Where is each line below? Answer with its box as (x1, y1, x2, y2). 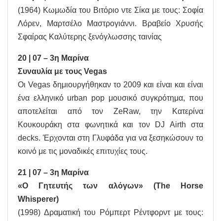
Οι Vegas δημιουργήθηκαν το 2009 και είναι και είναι (18, 80, 203, 89)
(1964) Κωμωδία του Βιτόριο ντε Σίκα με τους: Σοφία (18, 6, 203, 15)
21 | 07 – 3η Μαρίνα (18, 168, 89, 177)
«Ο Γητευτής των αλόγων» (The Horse (18, 182, 203, 190)
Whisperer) (18, 195, 59, 204)
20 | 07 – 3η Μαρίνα (18, 54, 89, 63)
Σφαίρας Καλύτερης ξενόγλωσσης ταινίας (18, 33, 162, 41)
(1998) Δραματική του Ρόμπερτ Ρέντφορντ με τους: (18, 208, 203, 217)
